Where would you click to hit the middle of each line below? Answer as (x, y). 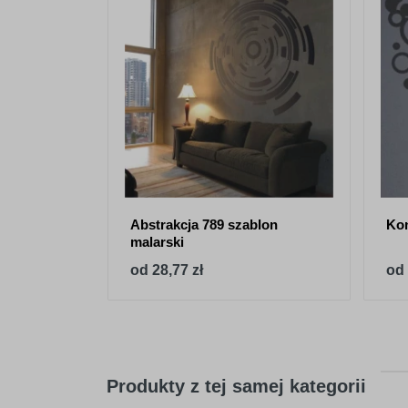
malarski (157, 241)
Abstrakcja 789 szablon (204, 224)
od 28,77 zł (167, 270)
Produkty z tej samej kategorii (236, 386)
